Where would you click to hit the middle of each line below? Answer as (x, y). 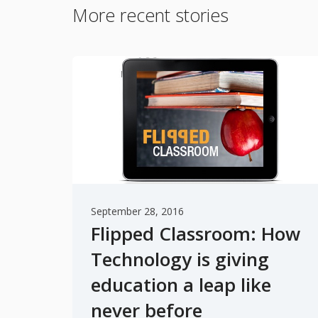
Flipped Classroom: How (196, 234)
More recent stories (150, 15)
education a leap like (181, 285)
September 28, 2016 (137, 212)
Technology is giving (180, 259)
